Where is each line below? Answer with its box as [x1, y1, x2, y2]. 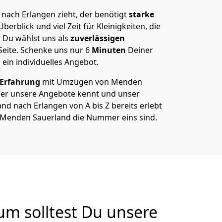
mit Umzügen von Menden [40, 76, 142, 87]
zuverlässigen [68, 33, 125, 44]
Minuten [92, 45, 128, 55]
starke [127, 9, 154, 20]
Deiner [128, 45, 153, 55]
